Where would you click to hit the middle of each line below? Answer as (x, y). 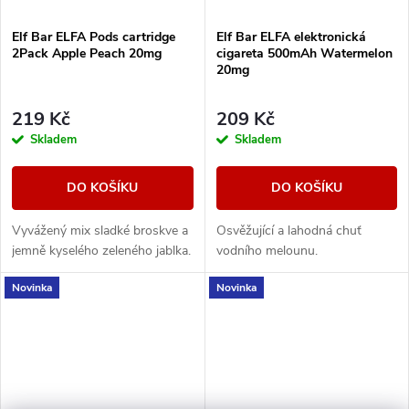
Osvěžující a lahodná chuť (288, 231)
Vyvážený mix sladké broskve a (100, 231)
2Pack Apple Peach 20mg (87, 53)
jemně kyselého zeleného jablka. (101, 251)
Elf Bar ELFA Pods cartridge (94, 37)
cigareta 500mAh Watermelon (304, 53)
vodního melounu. (267, 251)
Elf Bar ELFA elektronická (291, 37)
